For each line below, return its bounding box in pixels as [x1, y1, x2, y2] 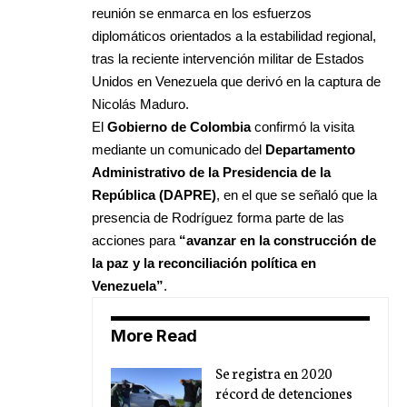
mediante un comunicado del [92, 141, 265, 157]
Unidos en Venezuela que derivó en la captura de [92, 73, 381, 89]
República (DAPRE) [92, 186, 216, 203]
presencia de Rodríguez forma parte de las [92, 209, 344, 225]
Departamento [265, 141, 355, 157]
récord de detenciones [215, 381, 352, 402]
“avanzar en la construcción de [179, 232, 376, 248]
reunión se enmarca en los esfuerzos [92, 5, 312, 21]
